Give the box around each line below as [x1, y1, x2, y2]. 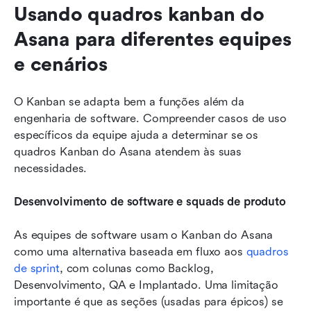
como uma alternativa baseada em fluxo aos [14, 244, 246, 258]
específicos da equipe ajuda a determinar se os [14, 128, 259, 142]
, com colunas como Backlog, [59, 261, 214, 275]
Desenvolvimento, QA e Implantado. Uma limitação [14, 278, 278, 292]
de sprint [14, 261, 60, 275]
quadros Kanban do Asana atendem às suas [14, 144, 242, 158]
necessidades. [14, 161, 87, 175]
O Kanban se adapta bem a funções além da [14, 94, 244, 108]
